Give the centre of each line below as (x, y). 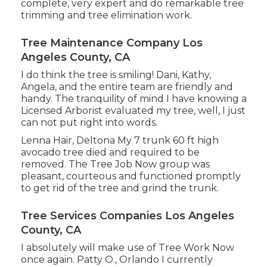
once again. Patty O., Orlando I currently (117, 260)
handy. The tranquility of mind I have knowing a (133, 99)
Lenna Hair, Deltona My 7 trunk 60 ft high (119, 141)
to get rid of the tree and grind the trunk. (119, 188)
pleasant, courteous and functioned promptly (131, 176)
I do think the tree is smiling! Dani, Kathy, (116, 75)
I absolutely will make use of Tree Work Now (127, 248)
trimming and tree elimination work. (106, 15)
